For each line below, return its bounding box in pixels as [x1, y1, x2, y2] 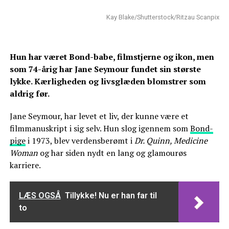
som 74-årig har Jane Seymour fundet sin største [9, 63, 201, 75]
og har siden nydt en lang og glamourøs [37, 147, 187, 158]
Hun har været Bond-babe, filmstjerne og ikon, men [9, 51, 214, 62]
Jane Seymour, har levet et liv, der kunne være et [9, 110, 189, 122]
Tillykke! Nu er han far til [64, 190, 157, 200]
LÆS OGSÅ [18, 190, 61, 200]
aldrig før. [9, 87, 50, 99]
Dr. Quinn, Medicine [134, 134, 208, 146]
